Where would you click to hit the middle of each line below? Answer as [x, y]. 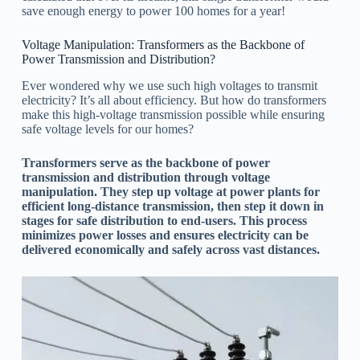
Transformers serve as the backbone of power [145, 162]
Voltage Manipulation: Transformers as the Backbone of [163, 44]
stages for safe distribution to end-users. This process [164, 220]
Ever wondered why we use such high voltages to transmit [169, 85]
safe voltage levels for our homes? [107, 129]
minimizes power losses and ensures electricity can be [165, 235]
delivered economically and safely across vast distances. [170, 249]
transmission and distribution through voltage [145, 177]
